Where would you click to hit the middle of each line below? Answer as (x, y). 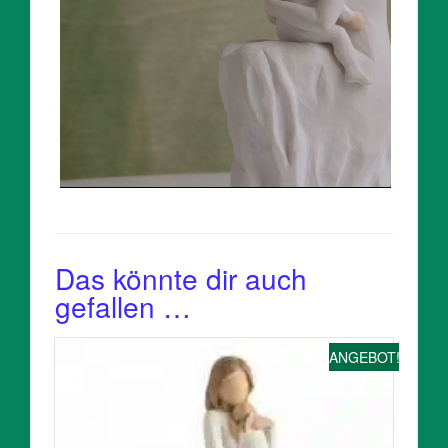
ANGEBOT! (364, 356)
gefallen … (123, 305)
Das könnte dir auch (181, 277)
